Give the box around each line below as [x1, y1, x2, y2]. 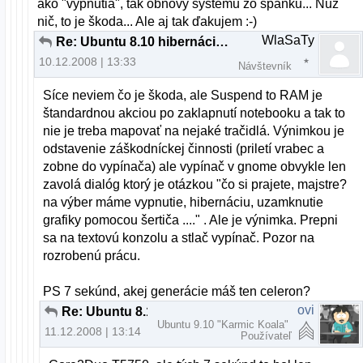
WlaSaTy [262, 33, 314, 48]
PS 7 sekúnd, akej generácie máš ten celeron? [43, 284, 311, 299]
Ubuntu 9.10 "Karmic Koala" [157, 318, 292, 331]
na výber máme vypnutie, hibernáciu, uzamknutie [43, 195, 324, 210]
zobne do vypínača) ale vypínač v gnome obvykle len [43, 160, 347, 174]
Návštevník [238, 60, 292, 73]
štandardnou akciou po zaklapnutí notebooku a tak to [43, 106, 346, 121]
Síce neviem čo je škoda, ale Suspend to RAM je [43, 88, 323, 103]
